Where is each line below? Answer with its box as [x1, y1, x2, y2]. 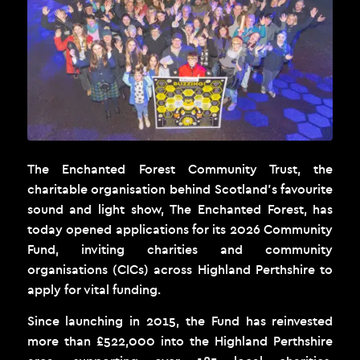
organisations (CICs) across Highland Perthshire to [27, 261, 333, 278]
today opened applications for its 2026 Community [27, 221, 333, 238]
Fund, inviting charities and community [27, 241, 333, 258]
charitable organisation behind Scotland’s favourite [27, 181, 333, 198]
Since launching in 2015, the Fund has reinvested [27, 313, 333, 329]
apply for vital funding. [27, 281, 164, 298]
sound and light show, [27, 201, 170, 218]
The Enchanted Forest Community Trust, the [27, 161, 333, 178]
